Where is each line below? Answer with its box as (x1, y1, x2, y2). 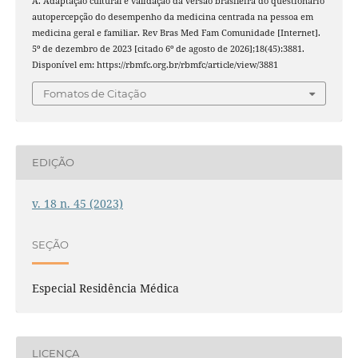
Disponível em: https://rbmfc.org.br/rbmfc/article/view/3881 (31, 59, 278, 71)
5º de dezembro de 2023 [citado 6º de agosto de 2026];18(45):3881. (31, 43, 304, 55)
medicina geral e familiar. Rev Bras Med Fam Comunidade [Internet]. (31, 27, 320, 39)
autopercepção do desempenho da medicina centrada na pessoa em (31, 11, 313, 23)
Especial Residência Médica (31, 280, 179, 296)
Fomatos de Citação (43, 86, 146, 100)
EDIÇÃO (31, 156, 74, 169)
